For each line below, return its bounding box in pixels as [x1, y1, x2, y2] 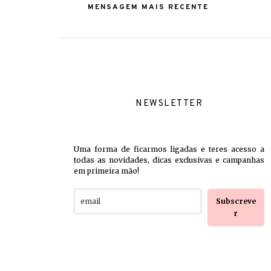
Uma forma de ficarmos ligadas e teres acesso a [74, 145, 264, 154]
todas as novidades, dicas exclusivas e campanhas [74, 155, 264, 165]
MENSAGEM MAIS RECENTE [88, 2, 209, 12]
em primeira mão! [74, 166, 139, 175]
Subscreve [215, 197, 256, 206]
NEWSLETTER [135, 98, 203, 109]
